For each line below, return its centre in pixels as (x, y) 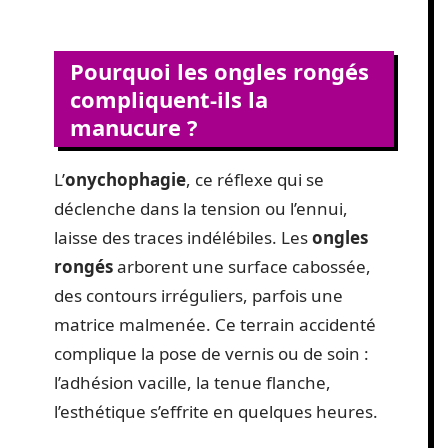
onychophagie (125, 179)
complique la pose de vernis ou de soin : (211, 353)
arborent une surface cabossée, (242, 266)
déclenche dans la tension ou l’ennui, (201, 208)
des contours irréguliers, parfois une (198, 295)
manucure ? (134, 127)
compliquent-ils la (169, 99)
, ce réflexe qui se (255, 179)
